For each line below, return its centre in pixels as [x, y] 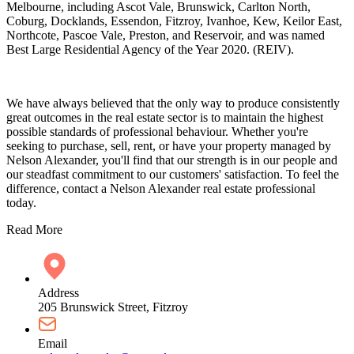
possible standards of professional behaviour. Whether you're [157, 132]
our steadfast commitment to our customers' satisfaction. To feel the [173, 175]
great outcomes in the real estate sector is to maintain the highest [165, 118]
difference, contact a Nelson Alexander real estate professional [161, 189]
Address [58, 293]
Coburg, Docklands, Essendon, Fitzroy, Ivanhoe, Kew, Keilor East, [174, 21]
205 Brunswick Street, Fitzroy [113, 307]
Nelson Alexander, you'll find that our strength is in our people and [172, 160]
